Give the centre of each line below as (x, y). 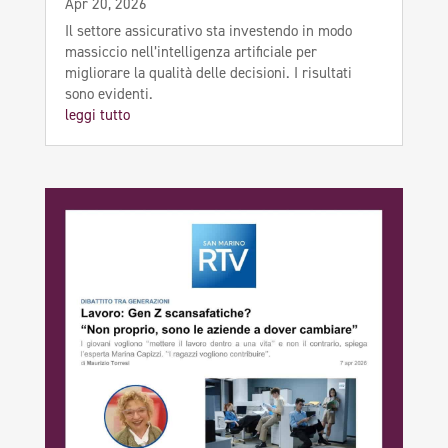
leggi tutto (97, 115)
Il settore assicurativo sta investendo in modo (208, 31)
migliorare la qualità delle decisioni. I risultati (208, 73)
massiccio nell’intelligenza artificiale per (190, 52)
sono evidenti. (108, 94)
